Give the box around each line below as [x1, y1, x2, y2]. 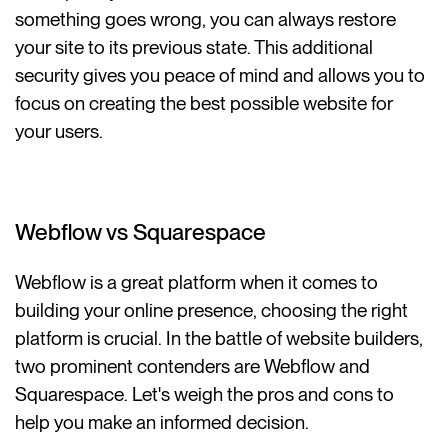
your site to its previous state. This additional [15, 35, 374, 59]
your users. [15, 119, 104, 143]
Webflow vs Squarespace [15, 218, 267, 247]
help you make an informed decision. [15, 411, 310, 435]
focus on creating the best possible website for [15, 91, 394, 115]
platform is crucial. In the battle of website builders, [15, 327, 424, 351]
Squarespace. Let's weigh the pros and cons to [15, 383, 395, 407]
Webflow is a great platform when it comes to [15, 271, 379, 295]
